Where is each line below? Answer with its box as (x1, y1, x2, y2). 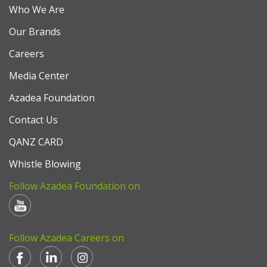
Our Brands (9, 25, 61, 38)
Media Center (9, 69, 69, 82)
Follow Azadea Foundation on (9, 179, 140, 193)
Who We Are (9, 3, 64, 16)
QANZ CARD (9, 135, 63, 148)
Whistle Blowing (9, 157, 81, 170)
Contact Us (9, 113, 58, 126)
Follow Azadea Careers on (9, 231, 124, 244)
